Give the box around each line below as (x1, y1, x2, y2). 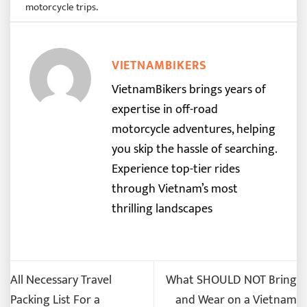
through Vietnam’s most (111, 178, 238, 200)
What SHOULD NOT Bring (166, 269, 297, 291)
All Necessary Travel (10, 269, 112, 291)
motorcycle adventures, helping (111, 119, 275, 140)
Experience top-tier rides (111, 158, 240, 180)
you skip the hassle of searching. (111, 138, 277, 160)
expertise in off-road (111, 99, 218, 121)
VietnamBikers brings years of (111, 79, 266, 101)
